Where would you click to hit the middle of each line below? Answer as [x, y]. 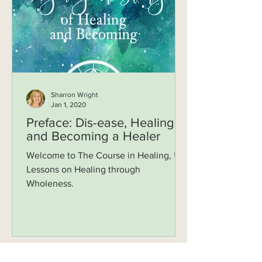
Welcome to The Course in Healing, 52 [105, 155]
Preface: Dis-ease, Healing [100, 123]
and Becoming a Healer [93, 136]
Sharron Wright [75, 95]
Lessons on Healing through [83, 169]
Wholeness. [50, 183]
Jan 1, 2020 [68, 104]
